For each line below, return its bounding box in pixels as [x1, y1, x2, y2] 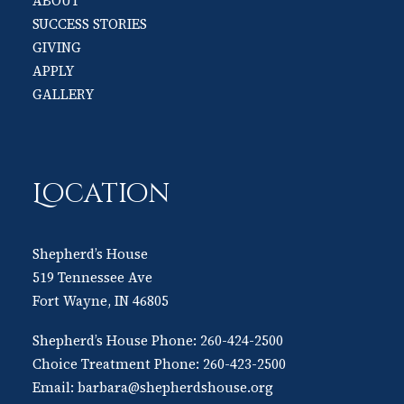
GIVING [32, 38, 81, 57]
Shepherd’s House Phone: [32, 331, 200, 350]
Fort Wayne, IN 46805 [32, 291, 169, 310]
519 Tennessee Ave [32, 268, 152, 287]
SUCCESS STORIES [32, 14, 147, 33]
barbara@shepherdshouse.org [78, 378, 273, 397]
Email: [32, 378, 78, 397]
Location [32, 177, 170, 212]
